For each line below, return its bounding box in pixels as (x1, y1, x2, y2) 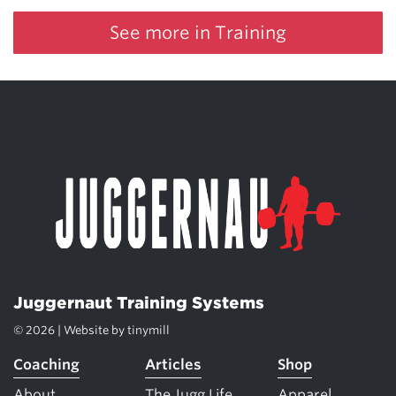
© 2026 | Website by (13, 324, 127, 338)
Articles (145, 356, 202, 374)
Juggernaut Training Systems (13, 293, 264, 313)
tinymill (127, 324, 170, 338)
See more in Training (110, 22, 286, 43)
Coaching (13, 356, 80, 374)
